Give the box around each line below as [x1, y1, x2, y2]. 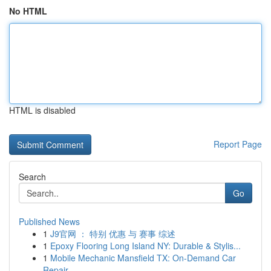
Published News [19, 215, 80, 227]
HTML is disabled [9, 104, 76, 116]
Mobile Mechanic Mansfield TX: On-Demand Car [50, 252, 236, 264]
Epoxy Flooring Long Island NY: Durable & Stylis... [50, 240, 241, 252]
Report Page [214, 138, 262, 150]
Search [19, 171, 46, 183]
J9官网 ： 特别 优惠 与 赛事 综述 [50, 227, 175, 240]
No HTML [9, 5, 47, 17]
